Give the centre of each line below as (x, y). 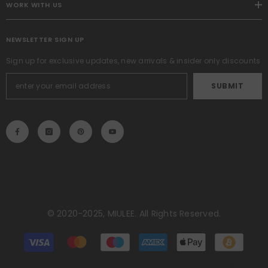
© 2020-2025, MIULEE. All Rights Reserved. (134, 213)
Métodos (155, 233)
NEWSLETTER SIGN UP (45, 39)
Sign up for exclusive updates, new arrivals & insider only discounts (133, 60)
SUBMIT (227, 86)
